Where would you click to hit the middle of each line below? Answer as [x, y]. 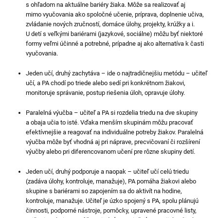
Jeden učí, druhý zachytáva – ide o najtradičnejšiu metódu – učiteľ [117, 73]
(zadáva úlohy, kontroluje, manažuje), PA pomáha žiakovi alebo [111, 181]
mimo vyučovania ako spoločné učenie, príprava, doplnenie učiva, [115, 14]
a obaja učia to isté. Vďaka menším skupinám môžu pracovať [110, 122]
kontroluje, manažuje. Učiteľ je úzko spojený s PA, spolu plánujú [112, 200]
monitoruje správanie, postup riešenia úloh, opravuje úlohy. [106, 92]
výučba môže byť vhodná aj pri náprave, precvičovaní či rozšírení [113, 142]
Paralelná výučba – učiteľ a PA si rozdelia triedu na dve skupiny [112, 112]
